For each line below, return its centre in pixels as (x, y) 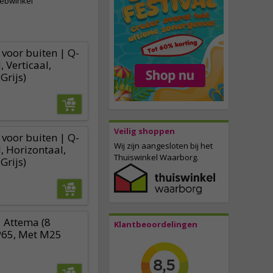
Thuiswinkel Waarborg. (156, 158)
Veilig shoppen (144, 131)
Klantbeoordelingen (156, 225)
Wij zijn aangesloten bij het (163, 146)
